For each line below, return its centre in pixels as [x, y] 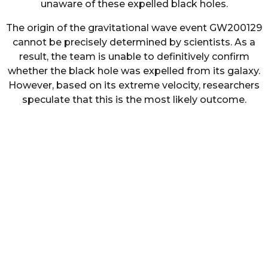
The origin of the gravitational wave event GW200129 [134, 28]
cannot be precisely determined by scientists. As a [134, 42]
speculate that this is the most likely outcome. [134, 99]
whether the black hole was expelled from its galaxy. [134, 71]
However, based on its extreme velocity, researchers [134, 85]
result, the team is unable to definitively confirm [134, 56]
